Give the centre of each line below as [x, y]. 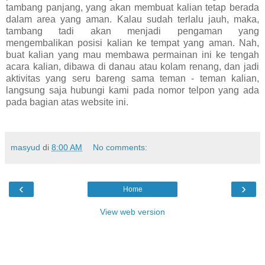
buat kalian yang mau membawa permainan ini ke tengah [132, 54]
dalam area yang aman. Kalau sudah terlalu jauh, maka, [132, 19]
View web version [132, 211]
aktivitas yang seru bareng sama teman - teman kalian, [132, 78]
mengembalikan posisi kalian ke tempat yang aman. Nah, [132, 43]
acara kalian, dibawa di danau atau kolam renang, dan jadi [132, 66]
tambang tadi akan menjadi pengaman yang [132, 31]
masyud [25, 147]
